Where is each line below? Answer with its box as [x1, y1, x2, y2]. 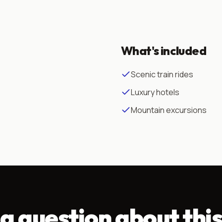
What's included [121, 43, 206, 58]
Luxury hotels [131, 87, 179, 98]
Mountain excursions [131, 105, 207, 116]
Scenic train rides [131, 69, 193, 80]
